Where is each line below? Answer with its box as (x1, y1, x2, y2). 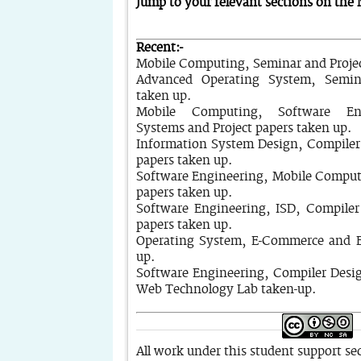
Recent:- (136, 41, 183, 56)
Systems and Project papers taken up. (136, 122, 351, 136)
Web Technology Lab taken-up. (136, 283, 316, 297)
